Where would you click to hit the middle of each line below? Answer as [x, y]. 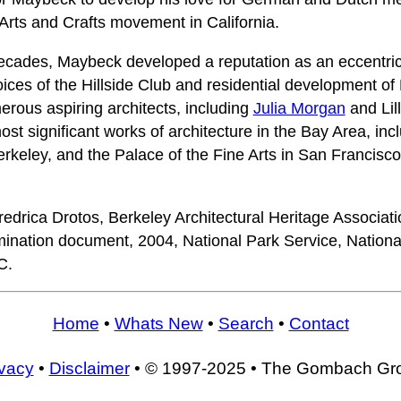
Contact [319, 323]
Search [246, 323]
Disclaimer [89, 368]
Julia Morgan [299, 108]
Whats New [158, 323]
